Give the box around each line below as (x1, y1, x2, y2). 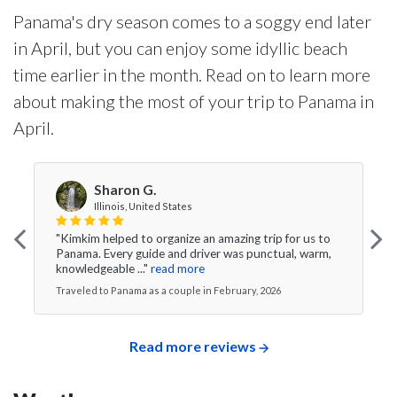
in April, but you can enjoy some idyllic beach (13, 37, 347, 58)
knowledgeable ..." (56, 261, 148, 276)
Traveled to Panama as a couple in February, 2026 (56, 284, 281, 296)
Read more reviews (128, 338, 256, 354)
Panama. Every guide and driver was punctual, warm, (56, 245, 331, 261)
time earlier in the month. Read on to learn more (13, 64, 370, 85)
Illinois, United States (94, 199, 192, 212)
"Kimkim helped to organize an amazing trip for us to (56, 230, 331, 245)
